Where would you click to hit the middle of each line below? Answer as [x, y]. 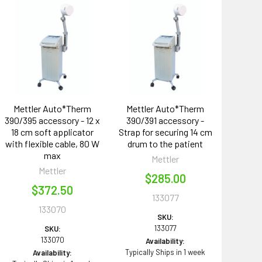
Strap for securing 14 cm [165, 132]
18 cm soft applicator [53, 132]
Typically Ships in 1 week [166, 252]
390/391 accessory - [166, 120]
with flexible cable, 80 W [53, 143]
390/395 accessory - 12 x [53, 120]
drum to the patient [166, 143]
